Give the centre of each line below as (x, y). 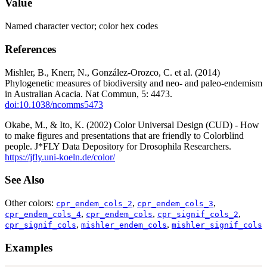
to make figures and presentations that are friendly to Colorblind (124, 135)
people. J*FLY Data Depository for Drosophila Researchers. (118, 146)
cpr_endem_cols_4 (43, 215)
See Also (25, 180)
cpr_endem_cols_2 (94, 204)
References (30, 49)
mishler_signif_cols (217, 225)
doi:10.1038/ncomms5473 (54, 104)
